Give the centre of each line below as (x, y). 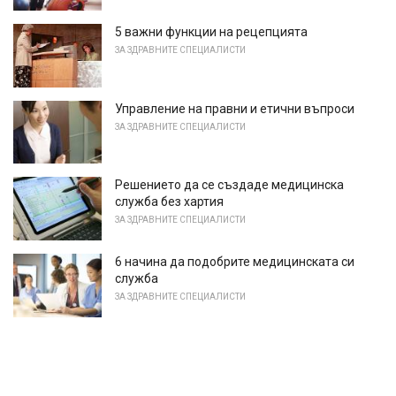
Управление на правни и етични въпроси (235, 108)
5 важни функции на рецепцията (211, 32)
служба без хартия (169, 202)
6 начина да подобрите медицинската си (235, 262)
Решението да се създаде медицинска (229, 185)
